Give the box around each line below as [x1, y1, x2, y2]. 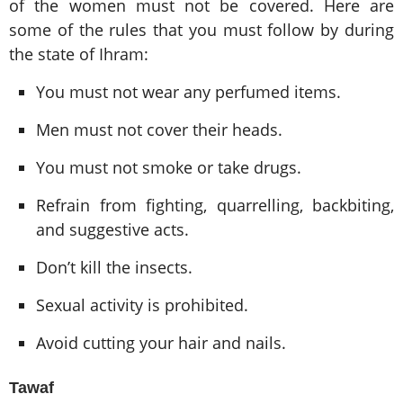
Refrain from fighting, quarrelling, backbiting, [36, 194, 394, 217]
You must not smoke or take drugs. [36, 157, 301, 179]
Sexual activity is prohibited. [36, 294, 248, 317]
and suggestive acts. [36, 219, 189, 241]
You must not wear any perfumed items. [36, 81, 341, 103]
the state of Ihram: [9, 43, 148, 66]
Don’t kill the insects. [36, 256, 193, 279]
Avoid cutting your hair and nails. [36, 332, 286, 354]
